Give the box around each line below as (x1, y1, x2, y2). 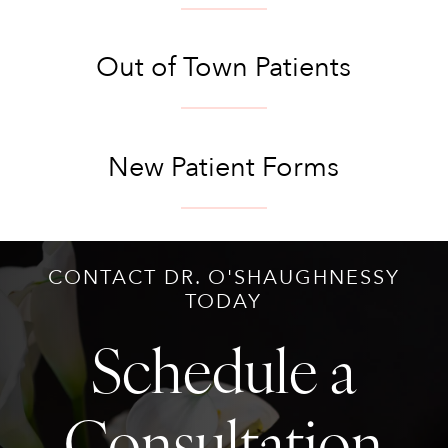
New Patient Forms (108, 148, 340, 186)
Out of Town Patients (96, 49, 352, 87)
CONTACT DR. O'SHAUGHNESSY (47, 264, 400, 292)
